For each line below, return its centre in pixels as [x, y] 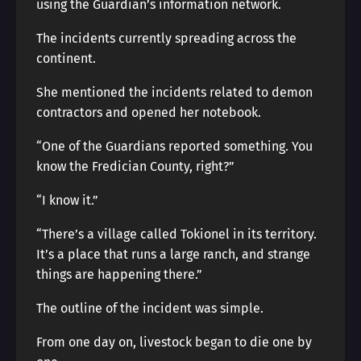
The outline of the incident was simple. [150, 308]
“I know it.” [67, 200]
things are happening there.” [119, 274]
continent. [66, 58]
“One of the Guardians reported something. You [174, 146]
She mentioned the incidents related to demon [174, 92]
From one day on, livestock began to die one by [174, 342]
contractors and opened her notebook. [149, 112]
